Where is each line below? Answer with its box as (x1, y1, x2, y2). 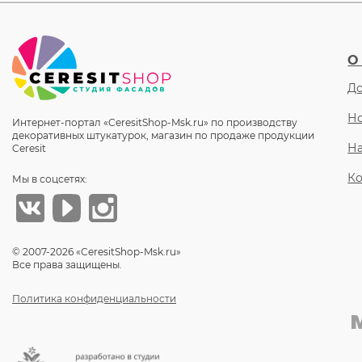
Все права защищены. (12, 259, 122, 271)
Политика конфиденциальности (12, 293, 176, 305)
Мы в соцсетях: (12, 173, 87, 185)
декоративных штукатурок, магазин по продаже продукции (12, 129, 314, 141)
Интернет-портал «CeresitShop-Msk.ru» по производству (12, 116, 297, 128)
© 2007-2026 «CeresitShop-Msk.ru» (12, 246, 181, 258)
